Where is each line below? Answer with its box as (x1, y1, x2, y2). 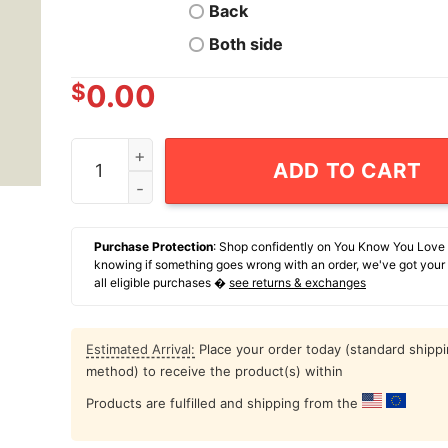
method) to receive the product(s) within (86, 363, 343, 380)
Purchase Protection (94, 239, 213, 255)
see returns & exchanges (229, 275, 366, 291)
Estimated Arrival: (86, 341, 195, 358)
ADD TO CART (273, 157, 422, 183)
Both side (209, 34, 284, 55)
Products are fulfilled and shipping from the (86, 395, 362, 412)
